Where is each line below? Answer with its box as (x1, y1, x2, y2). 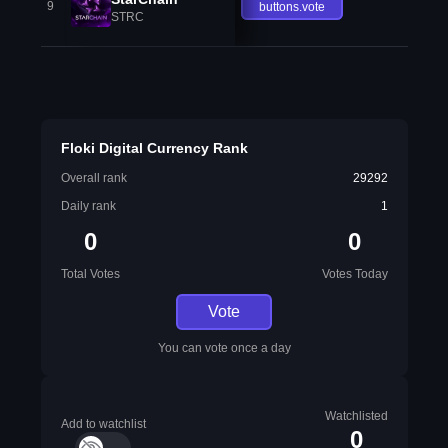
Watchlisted (324, 409, 388, 423)
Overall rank (60, 171, 127, 185)
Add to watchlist (60, 417, 146, 431)
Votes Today (321, 267, 388, 281)
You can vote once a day (157, 341, 291, 355)
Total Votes (60, 267, 120, 281)
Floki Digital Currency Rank (60, 140, 248, 156)
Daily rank (60, 199, 116, 213)
